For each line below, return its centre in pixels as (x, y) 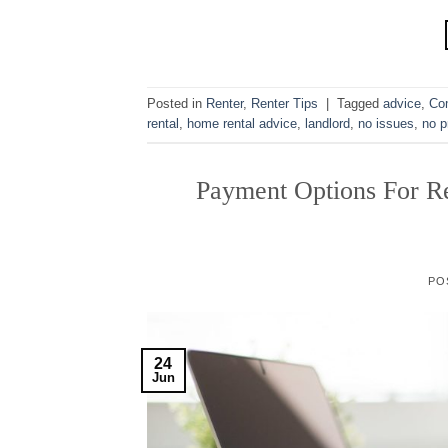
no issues (386, 124)
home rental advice (242, 124)
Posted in (176, 104)
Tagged (360, 104)
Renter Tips (284, 104)
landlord (327, 124)
